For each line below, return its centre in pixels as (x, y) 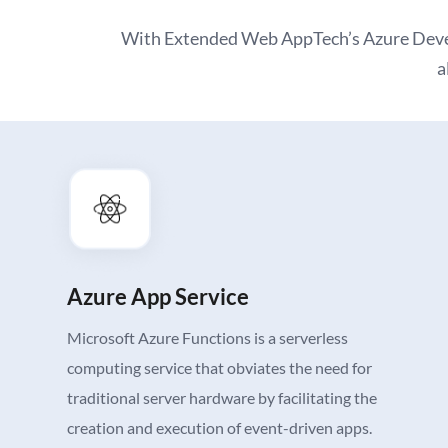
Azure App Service (158, 297)
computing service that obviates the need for (220, 368)
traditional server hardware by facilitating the (222, 398)
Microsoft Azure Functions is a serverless (208, 338)
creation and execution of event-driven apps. (220, 428)
